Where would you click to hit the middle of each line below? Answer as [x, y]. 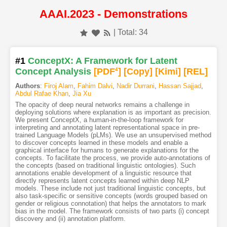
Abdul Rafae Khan [42, 94]
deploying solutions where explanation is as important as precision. [113, 112]
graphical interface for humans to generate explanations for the [107, 150]
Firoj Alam [59, 86]
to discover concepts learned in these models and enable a [101, 143]
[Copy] [138, 72]
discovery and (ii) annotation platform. [70, 219]
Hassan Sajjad [180, 86]
